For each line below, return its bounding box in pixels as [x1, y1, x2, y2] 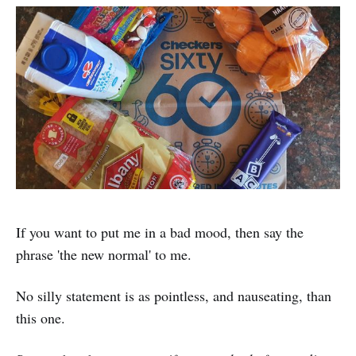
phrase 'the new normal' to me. [16, 244, 192, 264]
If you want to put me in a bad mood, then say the [16, 222, 304, 242]
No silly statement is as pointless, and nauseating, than [16, 285, 331, 305]
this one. [16, 308, 65, 327]
